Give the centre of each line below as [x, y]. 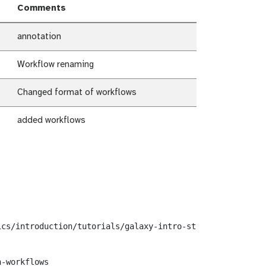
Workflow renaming [56, 65]
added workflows [51, 121]
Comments [42, 9]
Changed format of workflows [77, 93]
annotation [39, 37]
